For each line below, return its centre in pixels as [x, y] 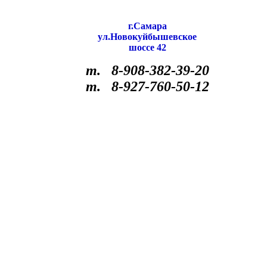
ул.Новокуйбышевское [147, 37]
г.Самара [147, 26]
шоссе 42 [147, 47]
